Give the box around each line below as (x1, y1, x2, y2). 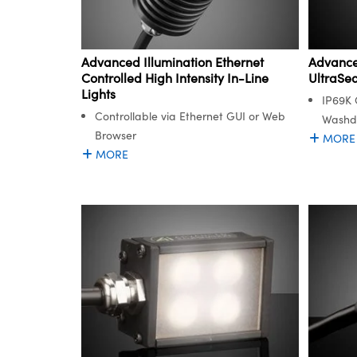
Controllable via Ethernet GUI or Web (95, 108, 285, 124)
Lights (81, 85, 116, 103)
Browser (95, 127, 136, 143)
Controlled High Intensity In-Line (81, 69, 269, 87)
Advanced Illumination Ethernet (81, 53, 264, 71)
